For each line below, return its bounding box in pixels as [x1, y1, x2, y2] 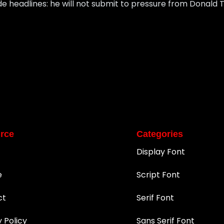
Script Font [136, 169, 180, 181]
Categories [136, 129, 183, 139]
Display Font [136, 146, 185, 158]
